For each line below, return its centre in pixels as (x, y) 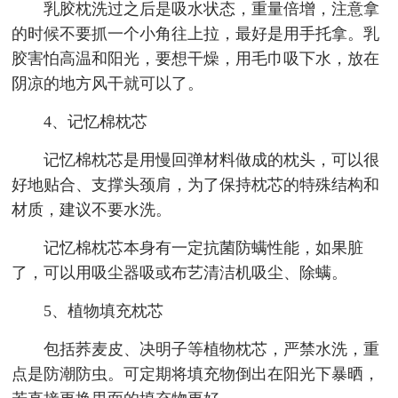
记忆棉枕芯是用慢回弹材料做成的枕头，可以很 (211, 160)
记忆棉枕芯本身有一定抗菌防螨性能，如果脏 (203, 248)
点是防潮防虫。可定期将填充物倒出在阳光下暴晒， (196, 374)
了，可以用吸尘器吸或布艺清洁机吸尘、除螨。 (180, 273)
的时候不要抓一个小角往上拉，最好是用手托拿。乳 (196, 34)
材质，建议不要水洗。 (92, 210)
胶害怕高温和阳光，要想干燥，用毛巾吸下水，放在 (196, 59)
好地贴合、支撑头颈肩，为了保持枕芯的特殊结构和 (196, 185)
